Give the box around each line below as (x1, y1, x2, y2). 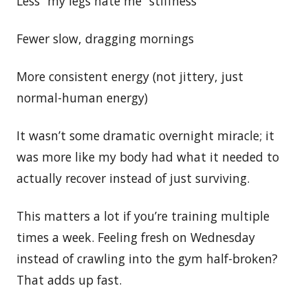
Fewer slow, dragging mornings (16, 30, 194, 47)
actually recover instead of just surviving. (16, 169, 250, 186)
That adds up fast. (16, 271, 122, 288)
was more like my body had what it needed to (16, 148, 279, 165)
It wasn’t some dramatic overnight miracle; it (16, 126, 274, 144)
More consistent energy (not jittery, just (16, 67, 243, 85)
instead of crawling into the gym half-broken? (16, 250, 278, 267)
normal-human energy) (16, 89, 148, 106)
